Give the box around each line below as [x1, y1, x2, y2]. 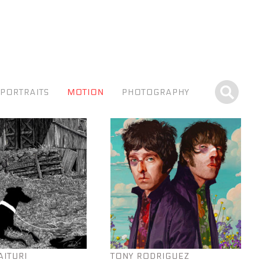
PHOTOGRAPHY [122, 87, 190, 97]
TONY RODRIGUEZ [110, 251, 189, 261]
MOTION [67, 87, 104, 97]
